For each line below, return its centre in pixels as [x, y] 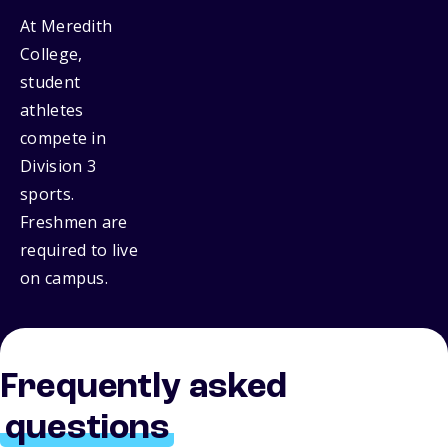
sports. [47, 194]
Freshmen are [74, 222]
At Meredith [66, 26]
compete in [63, 138]
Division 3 [58, 166]
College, [51, 54]
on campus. [64, 278]
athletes [52, 110]
